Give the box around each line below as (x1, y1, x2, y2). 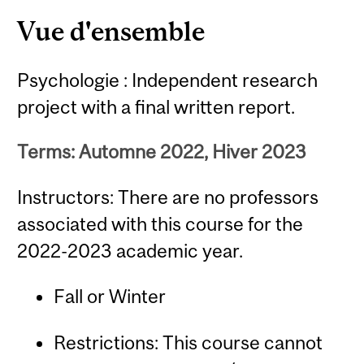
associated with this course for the (17, 212, 304, 235)
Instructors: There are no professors (17, 185, 319, 208)
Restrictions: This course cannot (53, 331, 323, 354)
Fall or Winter (53, 285, 166, 308)
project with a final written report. (17, 95, 296, 118)
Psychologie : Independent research (17, 68, 318, 91)
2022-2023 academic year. (17, 239, 244, 262)
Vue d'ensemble (17, 15, 206, 46)
